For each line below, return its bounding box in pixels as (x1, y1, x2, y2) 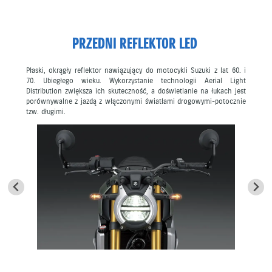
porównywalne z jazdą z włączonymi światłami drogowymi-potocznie (25, 96, 246, 107)
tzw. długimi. (25, 106, 66, 117)
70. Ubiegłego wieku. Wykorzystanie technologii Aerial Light (25, 75, 246, 86)
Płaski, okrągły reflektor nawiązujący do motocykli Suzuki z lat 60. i (25, 65, 246, 76)
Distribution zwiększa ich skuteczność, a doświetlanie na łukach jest (25, 86, 246, 97)
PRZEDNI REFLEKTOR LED (72, 34, 197, 54)
